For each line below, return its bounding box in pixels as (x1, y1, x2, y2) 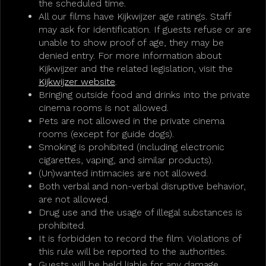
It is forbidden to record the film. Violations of (39, 233, 241, 244)
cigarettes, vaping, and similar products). (39, 154, 213, 166)
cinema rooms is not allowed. (39, 102, 169, 113)
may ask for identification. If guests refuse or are (39, 24, 251, 35)
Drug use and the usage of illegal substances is (39, 207, 242, 218)
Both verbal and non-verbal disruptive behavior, (39, 180, 246, 192)
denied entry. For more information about (39, 50, 221, 61)
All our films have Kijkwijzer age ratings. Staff (39, 11, 231, 22)
